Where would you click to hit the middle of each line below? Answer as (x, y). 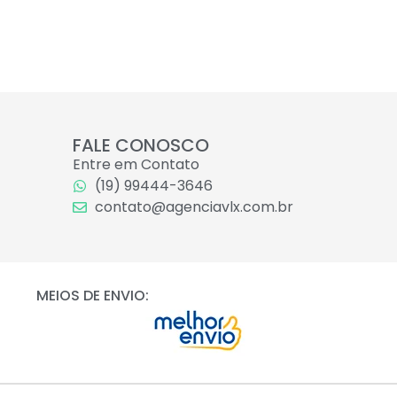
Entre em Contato (136, 165)
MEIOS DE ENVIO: (92, 296)
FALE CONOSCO (140, 146)
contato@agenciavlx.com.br (194, 207)
